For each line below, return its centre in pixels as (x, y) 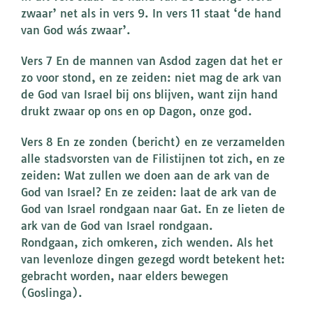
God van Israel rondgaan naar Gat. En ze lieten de (153, 209)
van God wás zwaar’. (76, 30)
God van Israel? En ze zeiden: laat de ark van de (149, 192)
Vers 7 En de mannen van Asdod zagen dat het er (152, 61)
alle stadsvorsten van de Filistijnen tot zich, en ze (153, 159)
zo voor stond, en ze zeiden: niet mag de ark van (151, 78)
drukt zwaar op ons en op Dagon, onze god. (137, 111)
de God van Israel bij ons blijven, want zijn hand (150, 95)
